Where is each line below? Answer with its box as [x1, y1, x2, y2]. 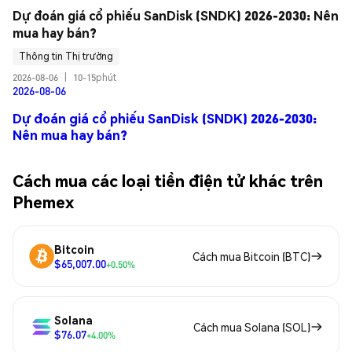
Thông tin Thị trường [19, 50, 113, 63]
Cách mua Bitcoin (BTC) [192, 249, 310, 264]
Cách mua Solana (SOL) [193, 320, 310, 335]
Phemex [13, 190, 74, 212]
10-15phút [73, 71, 116, 83]
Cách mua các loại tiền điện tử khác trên [13, 169, 323, 191]
